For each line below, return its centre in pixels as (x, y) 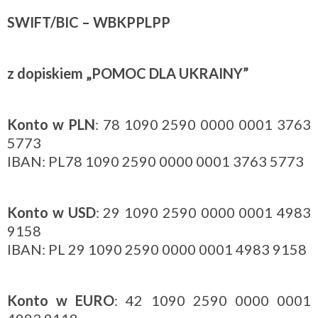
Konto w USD (51, 212)
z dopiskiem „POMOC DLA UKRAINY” (128, 73)
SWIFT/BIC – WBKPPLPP (89, 22)
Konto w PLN (51, 124)
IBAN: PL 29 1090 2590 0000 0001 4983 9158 (157, 249)
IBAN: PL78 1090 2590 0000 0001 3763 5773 (155, 161)
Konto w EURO (61, 300)
